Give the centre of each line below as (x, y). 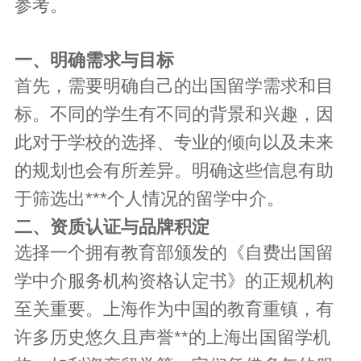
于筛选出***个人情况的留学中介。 (150, 198)
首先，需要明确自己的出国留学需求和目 (174, 85)
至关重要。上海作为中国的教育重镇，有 (174, 309)
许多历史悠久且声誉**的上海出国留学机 (173, 337)
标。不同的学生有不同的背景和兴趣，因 (174, 114)
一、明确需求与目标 (95, 60)
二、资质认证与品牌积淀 (112, 226)
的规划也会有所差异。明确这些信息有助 (174, 170)
